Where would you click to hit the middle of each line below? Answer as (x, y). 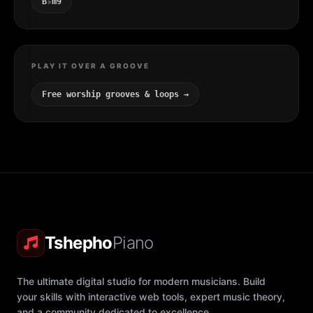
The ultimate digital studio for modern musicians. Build (141, 281)
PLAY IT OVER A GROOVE (90, 65)
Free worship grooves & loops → (115, 94)
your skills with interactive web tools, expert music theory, (151, 296)
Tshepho (79, 242)
